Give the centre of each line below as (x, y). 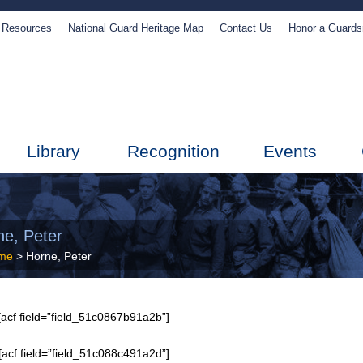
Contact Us (246, 28)
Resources (27, 28)
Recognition (174, 151)
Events (290, 151)
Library (53, 151)
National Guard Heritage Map (136, 28)
